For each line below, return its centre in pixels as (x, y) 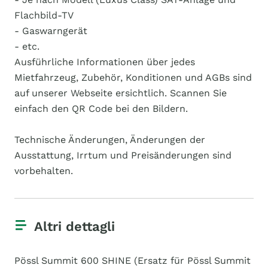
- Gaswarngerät (51, 31)
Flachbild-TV (44, 15)
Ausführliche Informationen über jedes (105, 62)
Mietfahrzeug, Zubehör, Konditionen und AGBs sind (133, 77)
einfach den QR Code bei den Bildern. (101, 109)
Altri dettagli (74, 226)
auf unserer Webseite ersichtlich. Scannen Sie (121, 93)
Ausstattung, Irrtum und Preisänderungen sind (123, 155)
